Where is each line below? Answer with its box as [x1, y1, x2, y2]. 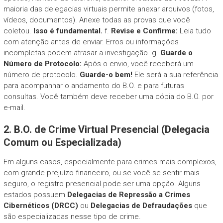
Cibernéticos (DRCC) [3, 201, 78, 210]
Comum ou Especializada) [3, 136, 121, 148]
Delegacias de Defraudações [90, 201, 192, 210]
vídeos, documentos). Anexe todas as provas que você [3, 15, 190, 24]
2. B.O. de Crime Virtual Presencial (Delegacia [3, 123, 210, 135]
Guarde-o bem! [79, 70, 132, 79]
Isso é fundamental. [33, 26, 103, 35]
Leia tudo [177, 26, 211, 35]
